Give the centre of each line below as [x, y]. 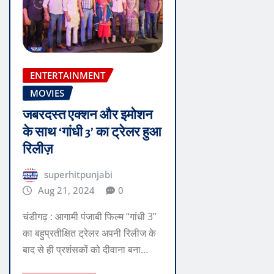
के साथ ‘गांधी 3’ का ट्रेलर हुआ [92, 132]
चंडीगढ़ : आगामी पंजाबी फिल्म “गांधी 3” [90, 216]
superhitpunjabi [78, 175]
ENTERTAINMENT [68, 75]
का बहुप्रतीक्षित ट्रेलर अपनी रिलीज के [89, 233]
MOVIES [47, 93]
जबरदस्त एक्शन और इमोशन [88, 115]
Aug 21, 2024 [66, 191]
